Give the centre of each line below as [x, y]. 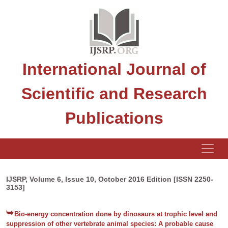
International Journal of [114, 69]
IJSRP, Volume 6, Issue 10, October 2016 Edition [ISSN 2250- [110, 179]
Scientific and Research [114, 94]
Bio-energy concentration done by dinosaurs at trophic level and [116, 214]
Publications [114, 118]
